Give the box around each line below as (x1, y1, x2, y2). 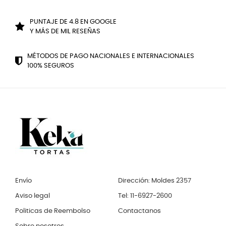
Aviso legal (15, 192, 50, 199)
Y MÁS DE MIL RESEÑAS (30, 28, 100, 35)
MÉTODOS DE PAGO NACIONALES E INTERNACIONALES (27, 52, 194, 60)
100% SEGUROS (27, 62, 74, 69)
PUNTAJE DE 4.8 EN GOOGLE (30, 18, 117, 25)
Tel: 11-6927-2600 (118, 192, 172, 199)
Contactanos (118, 207, 161, 214)
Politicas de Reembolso (15, 207, 90, 214)
